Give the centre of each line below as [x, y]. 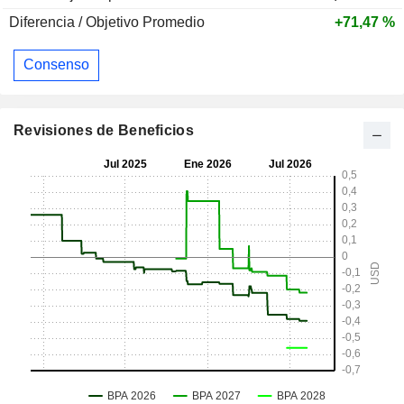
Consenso [56, 65]
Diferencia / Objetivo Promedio [107, 22]
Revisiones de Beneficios [104, 130]
